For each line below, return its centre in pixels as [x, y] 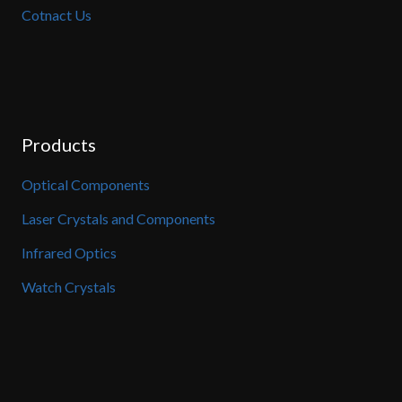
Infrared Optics [69, 252]
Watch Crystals [69, 287]
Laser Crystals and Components [118, 218]
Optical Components [86, 184]
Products [59, 144]
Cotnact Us [57, 15]
